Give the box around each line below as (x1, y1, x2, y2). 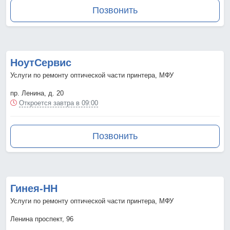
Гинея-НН (10, 183, 57, 195)
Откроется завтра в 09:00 (19, 99, 98, 107)
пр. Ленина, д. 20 (10, 89, 64, 98)
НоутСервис (10, 57, 71, 69)
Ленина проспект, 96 (10, 215, 73, 223)
